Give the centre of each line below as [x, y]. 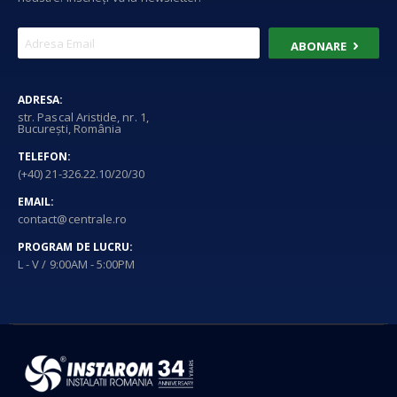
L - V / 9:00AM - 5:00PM [77, 265]
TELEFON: [45, 157]
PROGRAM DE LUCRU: [76, 247]
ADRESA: [41, 100]
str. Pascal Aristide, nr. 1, [83, 117]
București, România [70, 129]
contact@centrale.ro [73, 219]
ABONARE [319, 47]
